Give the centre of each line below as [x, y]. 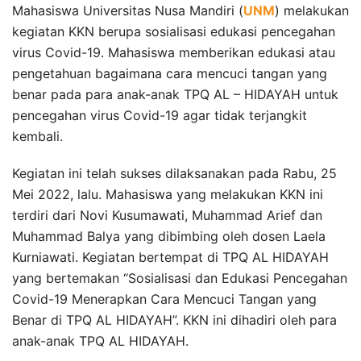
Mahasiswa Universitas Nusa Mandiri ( [128, 10]
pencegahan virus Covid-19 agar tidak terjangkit [160, 115]
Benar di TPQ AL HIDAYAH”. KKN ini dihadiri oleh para [174, 320]
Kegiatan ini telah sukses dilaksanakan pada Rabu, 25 [174, 173]
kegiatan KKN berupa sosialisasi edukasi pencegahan [174, 31]
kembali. [37, 136]
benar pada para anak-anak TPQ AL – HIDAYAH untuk [175, 94]
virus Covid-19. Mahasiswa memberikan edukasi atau [174, 52]
